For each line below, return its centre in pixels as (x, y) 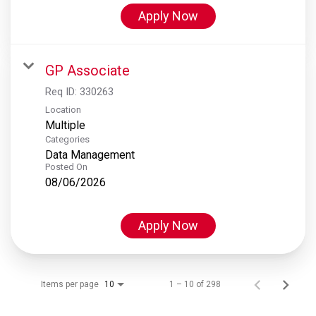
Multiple (65, 125)
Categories (67, 139)
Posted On (66, 166)
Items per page (70, 284)
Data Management (90, 154)
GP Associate (87, 70)
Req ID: (62, 91)
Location (63, 109)
